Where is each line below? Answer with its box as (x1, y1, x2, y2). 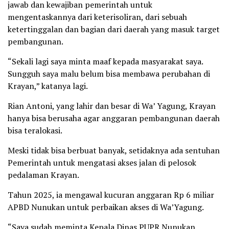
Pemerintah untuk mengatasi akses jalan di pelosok (8, 156, 196, 168)
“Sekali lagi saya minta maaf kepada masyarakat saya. (8, 55, 203, 67)
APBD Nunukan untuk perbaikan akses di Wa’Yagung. (8, 201, 204, 213)
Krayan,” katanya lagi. (8, 80, 88, 91)
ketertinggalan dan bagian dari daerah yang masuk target (8, 23, 220, 35)
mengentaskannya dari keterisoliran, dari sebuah (8, 11, 187, 22)
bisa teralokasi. (8, 124, 62, 136)
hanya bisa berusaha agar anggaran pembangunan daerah (8, 112, 220, 124)
